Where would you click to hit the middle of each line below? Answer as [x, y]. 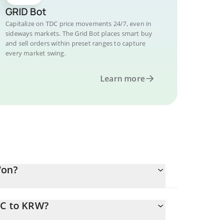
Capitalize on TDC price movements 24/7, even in [79, 24]
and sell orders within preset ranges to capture [76, 43]
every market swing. [36, 53]
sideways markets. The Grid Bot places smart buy [79, 33]
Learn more [123, 79]
